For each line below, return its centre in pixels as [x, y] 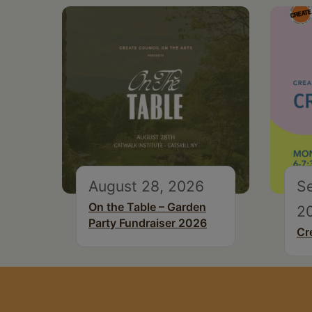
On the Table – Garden [147, 207]
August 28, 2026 [146, 186]
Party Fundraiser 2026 [148, 223]
